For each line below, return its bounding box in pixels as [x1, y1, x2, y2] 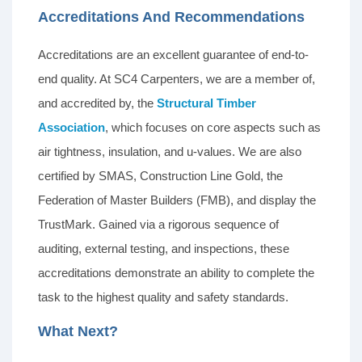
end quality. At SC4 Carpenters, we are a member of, [38, 72, 315, 86]
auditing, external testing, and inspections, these [38, 242, 289, 256]
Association [38, 120, 105, 135]
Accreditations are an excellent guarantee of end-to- [38, 48, 309, 62]
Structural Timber [157, 96, 256, 111]
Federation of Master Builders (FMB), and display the [38, 193, 316, 208]
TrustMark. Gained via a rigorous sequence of [38, 217, 279, 232]
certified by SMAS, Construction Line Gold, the [38, 169, 283, 183]
